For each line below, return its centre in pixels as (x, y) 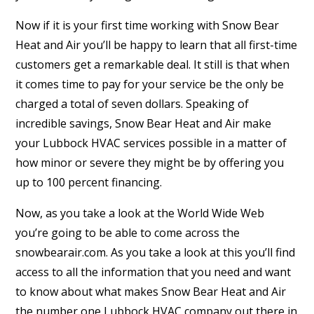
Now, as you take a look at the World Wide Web (140, 213)
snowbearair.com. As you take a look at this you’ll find (156, 253)
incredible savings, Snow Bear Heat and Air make (144, 124)
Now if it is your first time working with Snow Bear (148, 26)
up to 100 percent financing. (89, 183)
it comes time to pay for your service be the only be (150, 84)
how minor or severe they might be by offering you (150, 163)
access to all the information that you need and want (153, 272)
